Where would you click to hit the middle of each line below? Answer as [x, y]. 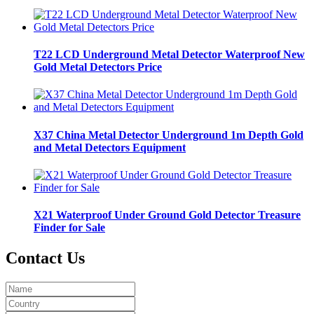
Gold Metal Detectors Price [98, 67]
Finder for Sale [69, 228]
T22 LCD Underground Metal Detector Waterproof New [169, 55]
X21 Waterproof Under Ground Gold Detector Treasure [167, 215]
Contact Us [45, 258]
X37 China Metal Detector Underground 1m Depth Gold [169, 135]
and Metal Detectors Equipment [110, 147]
